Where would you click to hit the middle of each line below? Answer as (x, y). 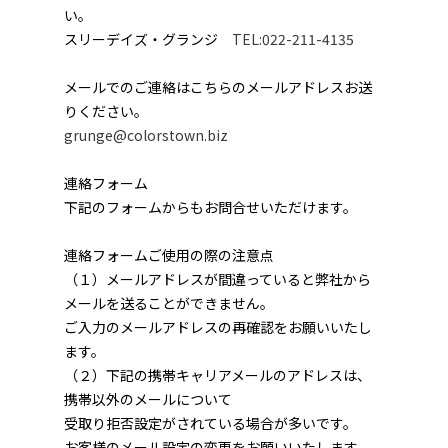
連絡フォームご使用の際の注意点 (169, 254)
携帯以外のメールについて (148, 398)
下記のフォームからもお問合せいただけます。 (210, 206)
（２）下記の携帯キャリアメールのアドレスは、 (217, 374)
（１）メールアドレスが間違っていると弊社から (217, 278)
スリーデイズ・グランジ (148, 38)
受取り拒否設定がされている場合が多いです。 (210, 422)
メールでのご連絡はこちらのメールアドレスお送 (218, 86)
